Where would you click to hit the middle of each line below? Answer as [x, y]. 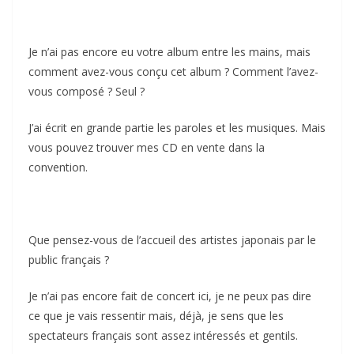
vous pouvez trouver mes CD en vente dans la [147, 147]
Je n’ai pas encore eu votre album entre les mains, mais [169, 52]
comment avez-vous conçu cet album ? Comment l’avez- [173, 72]
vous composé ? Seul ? [87, 91]
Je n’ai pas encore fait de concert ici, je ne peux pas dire [170, 296]
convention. [58, 167]
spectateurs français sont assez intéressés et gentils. [163, 335]
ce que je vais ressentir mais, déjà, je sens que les [156, 316]
